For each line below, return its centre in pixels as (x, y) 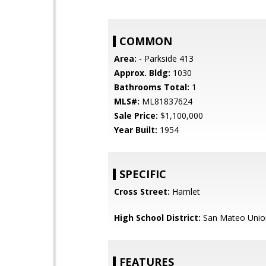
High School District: (157, 218)
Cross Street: (142, 191)
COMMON (146, 41)
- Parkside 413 (165, 58)
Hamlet (185, 191)
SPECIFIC (143, 174)
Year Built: (136, 130)
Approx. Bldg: (142, 73)
